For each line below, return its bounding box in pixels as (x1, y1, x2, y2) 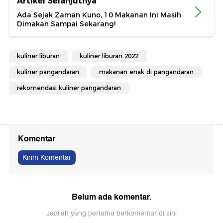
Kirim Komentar (22, 151, 71, 163)
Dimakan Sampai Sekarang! (17, 19, 115, 28)
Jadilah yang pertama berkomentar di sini (46, 207, 177, 219)
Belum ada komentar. (72, 190, 151, 204)
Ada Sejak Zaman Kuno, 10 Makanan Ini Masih (17, 10, 181, 19)
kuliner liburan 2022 (80, 52, 138, 60)
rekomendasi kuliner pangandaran (17, 84, 121, 92)
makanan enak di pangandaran (99, 68, 194, 76)
